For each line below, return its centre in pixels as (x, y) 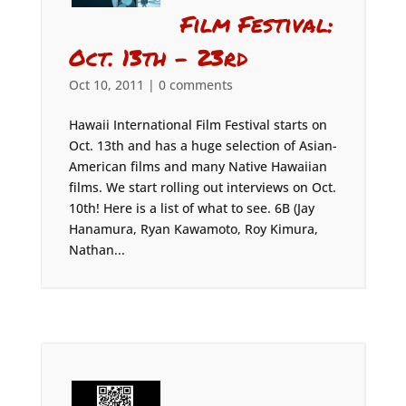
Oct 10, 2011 (106, 85)
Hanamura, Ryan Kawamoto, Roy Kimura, (193, 229)
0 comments (195, 85)
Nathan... (97, 250)
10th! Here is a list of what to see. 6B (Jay (191, 208)
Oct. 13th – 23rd (158, 57)
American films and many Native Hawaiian (198, 166)
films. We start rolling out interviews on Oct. (202, 187)
